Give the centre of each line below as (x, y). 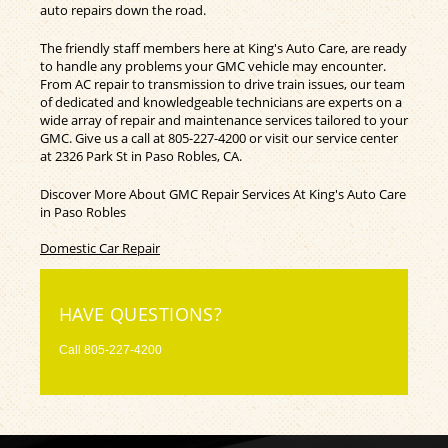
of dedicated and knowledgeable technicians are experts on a (221, 101)
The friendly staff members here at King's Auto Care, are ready (223, 47)
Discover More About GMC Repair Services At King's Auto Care (223, 193)
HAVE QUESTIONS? (141, 313)
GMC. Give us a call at (104, 137)
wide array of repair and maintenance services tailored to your (224, 119)
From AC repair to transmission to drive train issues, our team (222, 83)
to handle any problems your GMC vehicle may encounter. (213, 65)
